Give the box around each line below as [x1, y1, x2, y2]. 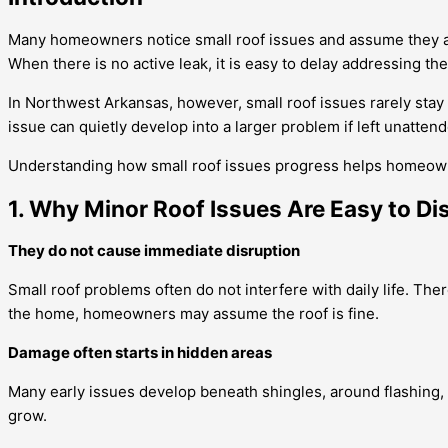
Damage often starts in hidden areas [8, 343, 272, 363]
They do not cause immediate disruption [8, 241, 300, 261]
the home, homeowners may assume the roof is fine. [8, 304, 379, 324]
